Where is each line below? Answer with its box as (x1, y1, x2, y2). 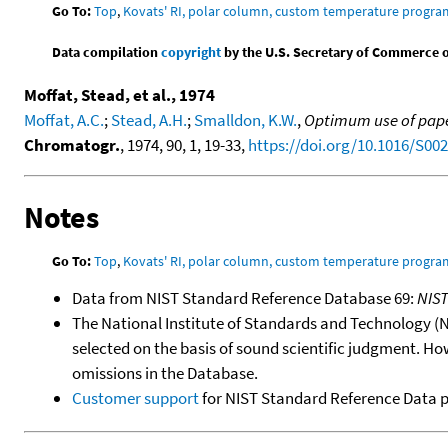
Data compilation (52, 42, 162, 61)
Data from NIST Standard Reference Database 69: (72, 286, 417, 309)
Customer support (72, 386, 199, 409)
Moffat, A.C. (24, 108, 104, 131)
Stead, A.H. (111, 108, 187, 131)
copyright (161, 42, 222, 61)
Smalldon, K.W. (194, 108, 297, 131)
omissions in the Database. (72, 361, 258, 384)
